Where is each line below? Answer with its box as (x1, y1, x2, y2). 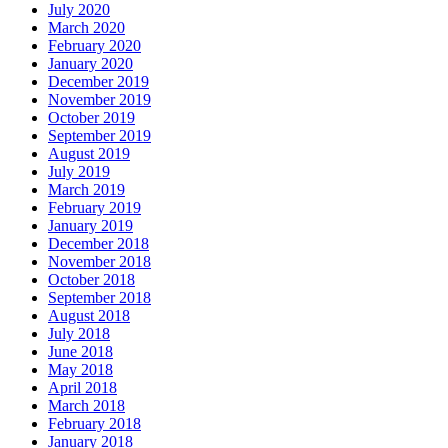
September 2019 (48, 126, 151, 144)
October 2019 (48, 108, 135, 126)
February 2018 (48, 414, 141, 432)
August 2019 (48, 144, 130, 162)
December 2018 (48, 234, 149, 252)
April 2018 (48, 378, 117, 396)
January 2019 (48, 216, 133, 234)
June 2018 (48, 342, 113, 360)
